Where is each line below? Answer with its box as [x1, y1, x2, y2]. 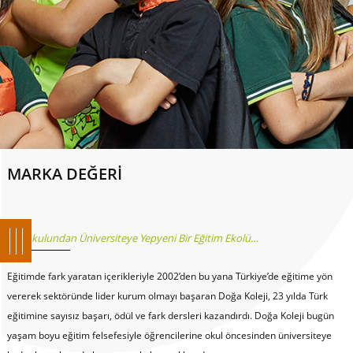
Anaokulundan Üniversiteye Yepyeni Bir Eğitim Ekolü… [6, 230, 258, 245]
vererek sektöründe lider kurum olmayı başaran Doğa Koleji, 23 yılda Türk [6, 288, 328, 303]
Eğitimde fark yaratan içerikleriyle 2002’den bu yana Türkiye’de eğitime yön [6, 269, 333, 283]
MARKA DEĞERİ [6, 163, 122, 185]
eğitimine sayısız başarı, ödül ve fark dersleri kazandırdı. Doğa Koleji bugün [6, 308, 334, 322]
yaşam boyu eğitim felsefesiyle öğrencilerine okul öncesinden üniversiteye [6, 328, 332, 342]
